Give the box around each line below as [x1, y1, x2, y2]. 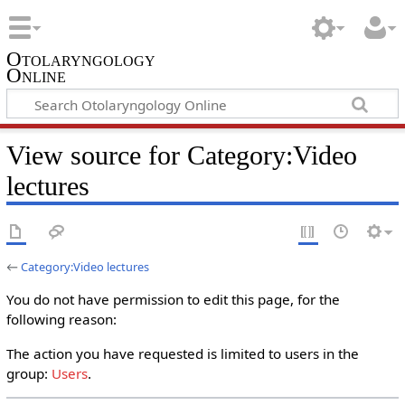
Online [5, 64, 66, 87]
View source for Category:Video [5, 139, 357, 171]
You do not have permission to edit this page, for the [5, 290, 340, 309]
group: [5, 363, 52, 382]
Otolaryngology [5, 48, 155, 71]
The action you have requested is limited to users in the [5, 344, 359, 363]
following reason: [5, 310, 117, 329]
